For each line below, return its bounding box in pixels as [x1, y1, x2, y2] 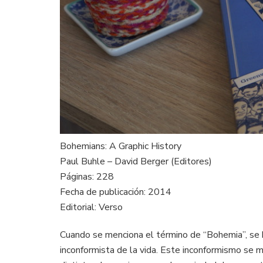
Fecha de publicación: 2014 [60, 186, 171, 199]
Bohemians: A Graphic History [60, 140, 181, 153]
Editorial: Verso [60, 201, 123, 214]
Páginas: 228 [60, 170, 114, 184]
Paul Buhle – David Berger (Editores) [60, 155, 212, 168]
